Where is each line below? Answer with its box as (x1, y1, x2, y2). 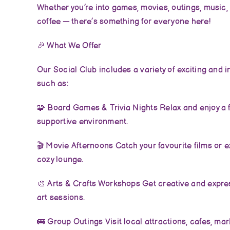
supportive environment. (36, 117, 128, 127)
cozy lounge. (36, 155, 83, 165)
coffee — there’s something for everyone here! (36, 16, 210, 27)
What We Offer (45, 41, 102, 51)
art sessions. (36, 193, 85, 203)
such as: (36, 79, 68, 89)
